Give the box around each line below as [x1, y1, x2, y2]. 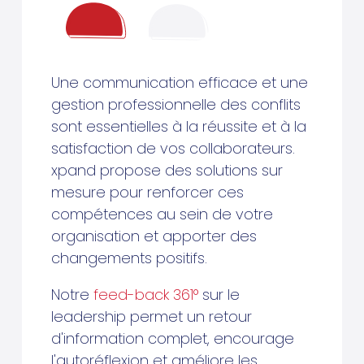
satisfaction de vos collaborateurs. [50, 137, 295, 158]
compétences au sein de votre [50, 203, 273, 224]
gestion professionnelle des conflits [50, 93, 301, 115]
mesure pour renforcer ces [50, 181, 244, 202]
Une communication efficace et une [50, 71, 308, 93]
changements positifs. [50, 247, 207, 268]
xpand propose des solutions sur [50, 159, 283, 180]
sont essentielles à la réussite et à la [50, 115, 306, 136]
